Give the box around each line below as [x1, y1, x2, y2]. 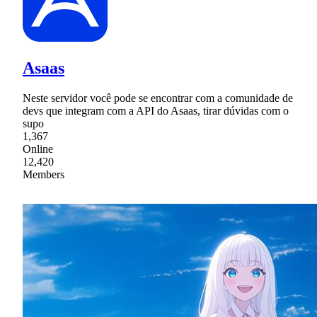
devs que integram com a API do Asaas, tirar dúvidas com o [23, 105, 289, 117]
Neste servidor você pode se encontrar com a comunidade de [23, 92, 293, 105]
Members [23, 168, 64, 181]
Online [23, 143, 53, 156]
